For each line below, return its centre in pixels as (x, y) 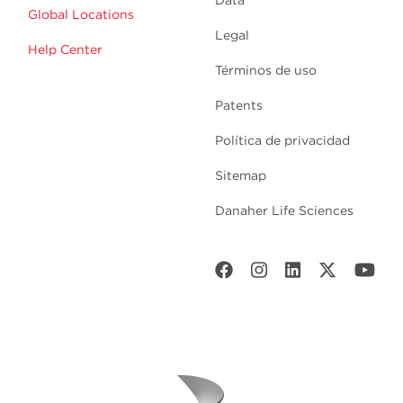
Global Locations (81, 15)
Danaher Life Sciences (284, 211)
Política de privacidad (282, 141)
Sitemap (241, 176)
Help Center (65, 50)
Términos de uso (266, 71)
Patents (239, 106)
